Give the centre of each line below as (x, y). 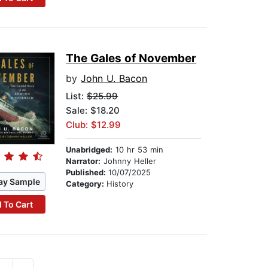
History (120, 184)
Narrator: (83, 161)
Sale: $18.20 (93, 111)
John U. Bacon (114, 79)
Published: (87, 173)
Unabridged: (89, 150)
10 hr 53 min (138, 150)
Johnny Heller (129, 161)
